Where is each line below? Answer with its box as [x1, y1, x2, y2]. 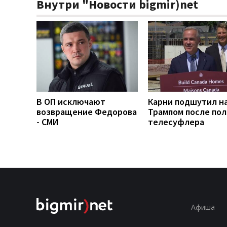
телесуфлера [148, 116, 204, 128]
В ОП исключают [36, 95, 105, 107]
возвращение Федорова [36, 105, 137, 118]
